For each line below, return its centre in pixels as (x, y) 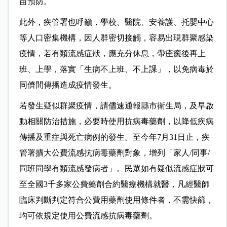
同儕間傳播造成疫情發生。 (68, 85)
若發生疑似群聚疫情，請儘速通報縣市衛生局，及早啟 (116, 106)
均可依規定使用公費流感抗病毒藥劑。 (88, 216)
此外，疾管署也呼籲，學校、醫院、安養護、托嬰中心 (116, 22)
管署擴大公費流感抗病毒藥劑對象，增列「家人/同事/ (114, 153)
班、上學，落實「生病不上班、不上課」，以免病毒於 (116, 69)
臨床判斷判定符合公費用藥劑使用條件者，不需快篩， (116, 200)
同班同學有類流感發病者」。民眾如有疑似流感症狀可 (116, 169)
